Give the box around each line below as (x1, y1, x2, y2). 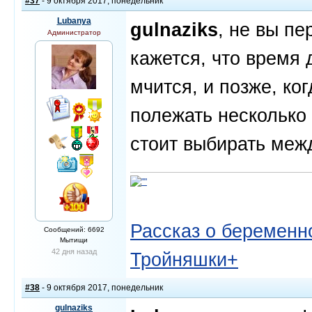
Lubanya (56, 16, 91, 26)
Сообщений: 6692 (43, 226, 104, 233)
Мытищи (60, 236, 88, 244)
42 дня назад (51, 247, 97, 256)
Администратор (47, 29, 101, 36)
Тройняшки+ (130, 249, 238, 270)
